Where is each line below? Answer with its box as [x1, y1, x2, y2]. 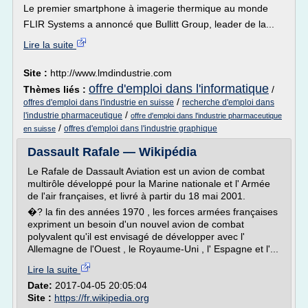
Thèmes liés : [23, 84, 89, 95]
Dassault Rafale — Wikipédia [27, 145, 197, 159]
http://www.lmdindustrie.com [50, 67, 172, 78]
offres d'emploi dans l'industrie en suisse [23, 98, 174, 107]
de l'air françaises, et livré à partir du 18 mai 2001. [27, 190, 245, 201]
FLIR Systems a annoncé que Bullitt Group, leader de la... [23, 19, 274, 30]
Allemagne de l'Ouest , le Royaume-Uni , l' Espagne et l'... [27, 243, 278, 254]
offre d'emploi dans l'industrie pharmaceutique [131, 111, 282, 120]
